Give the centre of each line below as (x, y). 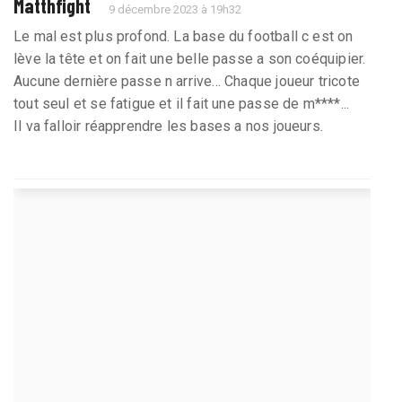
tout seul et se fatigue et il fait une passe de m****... (182, 103)
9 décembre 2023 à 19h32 (175, 9)
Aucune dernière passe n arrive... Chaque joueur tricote (187, 81)
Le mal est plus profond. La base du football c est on (184, 36)
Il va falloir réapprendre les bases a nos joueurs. (168, 126)
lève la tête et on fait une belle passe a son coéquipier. (190, 58)
